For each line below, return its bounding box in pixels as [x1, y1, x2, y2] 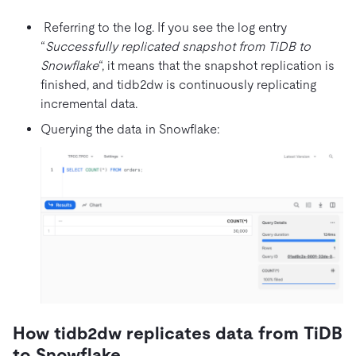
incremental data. [41, 95, 137, 111]
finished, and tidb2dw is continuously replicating [41, 76, 316, 92]
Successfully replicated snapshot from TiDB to [45, 38, 311, 54]
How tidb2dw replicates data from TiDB [13, 323, 342, 344]
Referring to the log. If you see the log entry [41, 19, 287, 35]
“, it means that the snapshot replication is [99, 57, 335, 73]
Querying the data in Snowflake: [41, 121, 219, 137]
